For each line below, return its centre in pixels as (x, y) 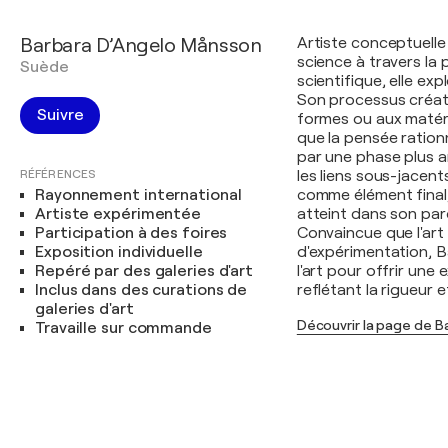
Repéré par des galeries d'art (144, 271)
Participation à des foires (131, 233)
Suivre (60, 115)
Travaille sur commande (123, 328)
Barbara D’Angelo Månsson (141, 45)
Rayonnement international (138, 195)
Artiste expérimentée (118, 214)
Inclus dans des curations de (141, 290)
